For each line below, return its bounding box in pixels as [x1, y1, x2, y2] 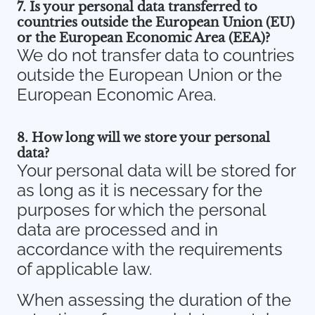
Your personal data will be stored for [17, 160, 295, 181]
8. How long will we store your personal [17, 130, 270, 146]
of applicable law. [17, 259, 153, 279]
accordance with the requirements [17, 239, 283, 259]
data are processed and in [17, 219, 218, 240]
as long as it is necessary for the [17, 180, 262, 200]
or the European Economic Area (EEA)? [17, 30, 270, 46]
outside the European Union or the [17, 65, 282, 85]
